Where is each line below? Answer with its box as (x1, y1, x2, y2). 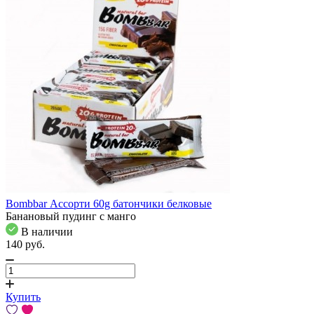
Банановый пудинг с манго (6, 210, 136, 222)
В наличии (21, 225, 73, 238)
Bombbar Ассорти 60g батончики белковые (6, 197, 212, 210)
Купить (6, 290, 41, 303)
